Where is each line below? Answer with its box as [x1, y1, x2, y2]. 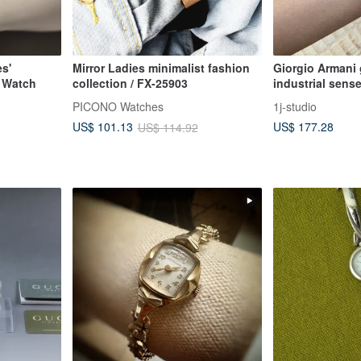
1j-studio [273, 98, 317, 114]
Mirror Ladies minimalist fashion [72, 59, 250, 76]
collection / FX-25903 [72, 74, 188, 91]
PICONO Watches [72, 98, 164, 114]
